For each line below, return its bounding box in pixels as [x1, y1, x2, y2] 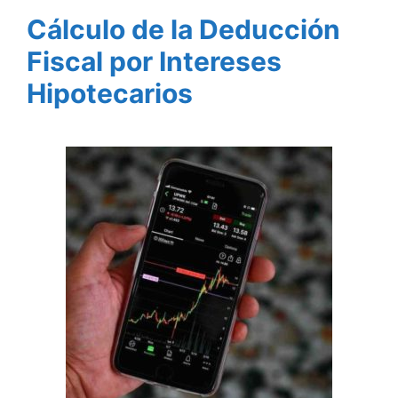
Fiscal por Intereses [27, 45, 282, 78]
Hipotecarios [27, 77, 193, 110]
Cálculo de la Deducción [27, 13, 340, 46]
